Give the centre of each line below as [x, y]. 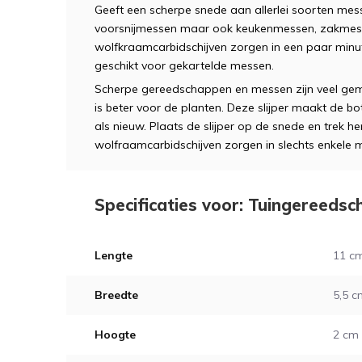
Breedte [116, 295]
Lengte [114, 255]
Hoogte [115, 335]
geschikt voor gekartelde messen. [184, 65]
